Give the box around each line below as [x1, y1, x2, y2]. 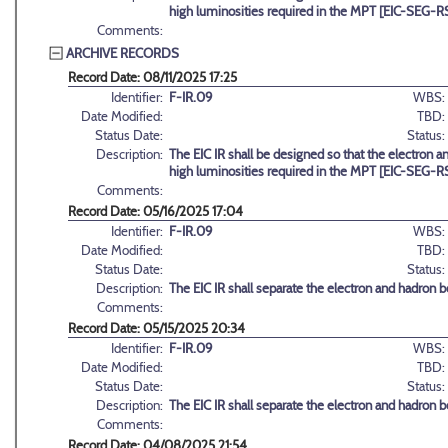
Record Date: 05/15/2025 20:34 [68, 320, 245, 337]
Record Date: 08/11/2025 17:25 [68, 69, 237, 86]
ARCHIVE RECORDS [66, 44, 179, 61]
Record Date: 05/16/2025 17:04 [68, 203, 243, 220]
